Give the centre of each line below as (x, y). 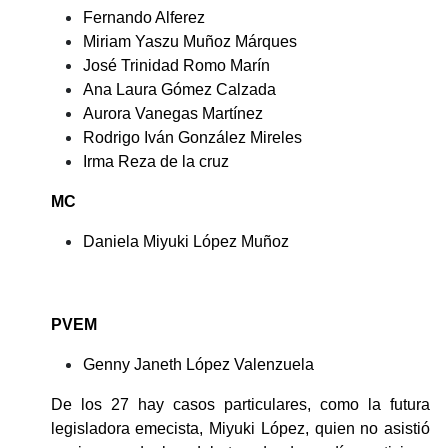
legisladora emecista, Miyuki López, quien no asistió (240, 428)
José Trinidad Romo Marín (176, 65)
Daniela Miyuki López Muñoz (185, 241)
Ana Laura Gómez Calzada (179, 89)
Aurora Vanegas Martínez (172, 113)
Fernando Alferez (143, 17)
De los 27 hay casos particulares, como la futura (240, 404)
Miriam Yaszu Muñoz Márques (189, 41)
